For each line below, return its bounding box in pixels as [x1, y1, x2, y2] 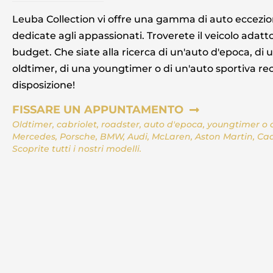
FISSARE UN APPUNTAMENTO [12, 103, 183, 117]
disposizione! [12, 79, 75, 91]
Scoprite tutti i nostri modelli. [12, 143, 141, 155]
